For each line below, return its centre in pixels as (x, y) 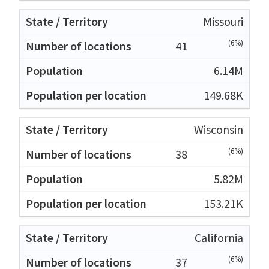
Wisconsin (219, 129)
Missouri (223, 21)
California (219, 237)
